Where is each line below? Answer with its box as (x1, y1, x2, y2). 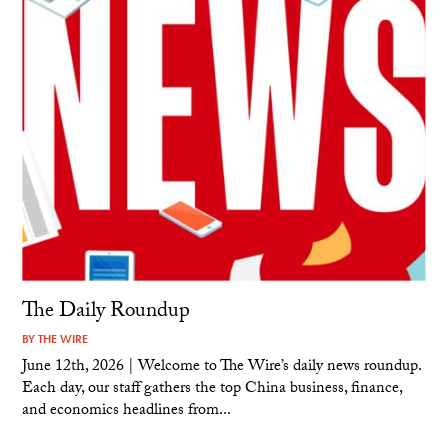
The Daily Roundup (22, 295, 191, 332)
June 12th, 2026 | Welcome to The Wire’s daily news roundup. (22, 353, 422, 381)
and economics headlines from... (22, 397, 232, 425)
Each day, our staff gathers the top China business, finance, (22, 375, 403, 403)
